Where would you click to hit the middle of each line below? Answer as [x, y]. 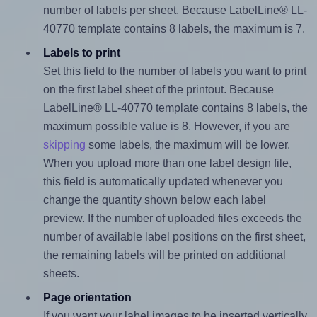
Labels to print [81, 52]
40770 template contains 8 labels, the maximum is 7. [174, 28]
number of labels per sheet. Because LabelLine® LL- [175, 10]
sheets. [61, 273]
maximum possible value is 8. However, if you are [166, 126]
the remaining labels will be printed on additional [164, 255]
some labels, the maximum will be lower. [188, 144]
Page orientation [87, 297]
